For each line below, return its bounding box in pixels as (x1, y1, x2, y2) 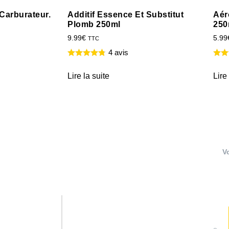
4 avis (108, 48, 128, 57)
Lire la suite (67, 71, 109, 80)
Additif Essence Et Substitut (67, 10, 184, 19)
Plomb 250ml (67, 20, 121, 29)
